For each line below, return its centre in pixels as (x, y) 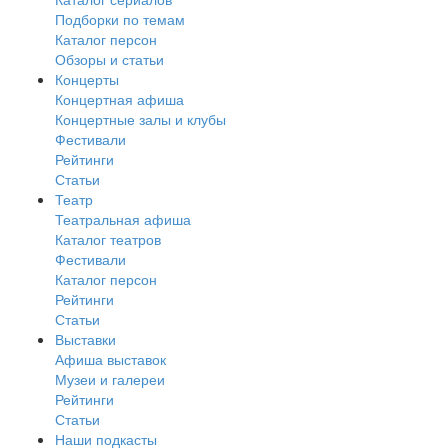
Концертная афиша (119, 99)
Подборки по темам (120, 19)
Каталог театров (108, 239)
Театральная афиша (123, 219)
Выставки (85, 339)
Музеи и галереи (110, 379)
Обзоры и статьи (109, 59)
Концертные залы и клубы (140, 119)
